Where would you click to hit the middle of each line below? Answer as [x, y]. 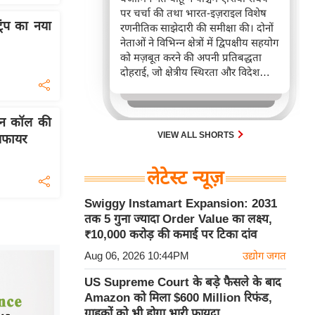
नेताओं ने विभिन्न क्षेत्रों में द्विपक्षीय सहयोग [199, 43]
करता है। [137, 102]
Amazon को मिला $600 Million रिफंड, [178, 298]
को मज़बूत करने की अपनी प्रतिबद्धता [191, 57]
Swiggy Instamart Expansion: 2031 [181, 204]
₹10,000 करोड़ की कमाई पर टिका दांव [171, 234]
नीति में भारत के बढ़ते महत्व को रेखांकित [198, 87]
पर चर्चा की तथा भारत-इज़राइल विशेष [193, 13]
